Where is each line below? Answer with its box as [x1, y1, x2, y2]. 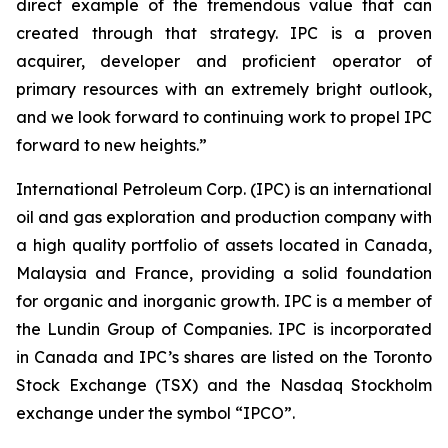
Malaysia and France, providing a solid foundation [16, 263, 432, 283]
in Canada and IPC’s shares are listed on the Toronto [16, 347, 432, 367]
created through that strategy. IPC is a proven [16, 23, 432, 43]
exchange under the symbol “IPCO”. [16, 403, 299, 423]
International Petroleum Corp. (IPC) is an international [16, 179, 432, 199]
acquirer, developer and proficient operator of [16, 51, 432, 71]
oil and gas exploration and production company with [16, 207, 432, 227]
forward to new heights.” [16, 135, 207, 155]
